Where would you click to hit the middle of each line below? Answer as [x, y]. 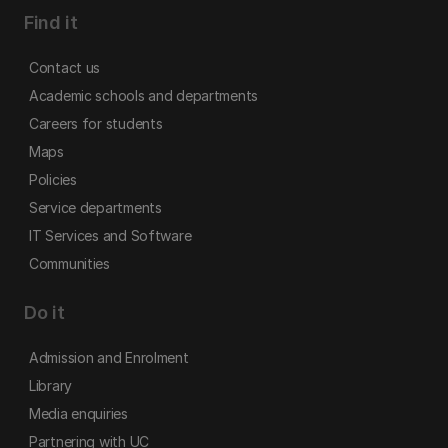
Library [51, 385]
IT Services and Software [110, 235]
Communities [69, 263]
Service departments [95, 207]
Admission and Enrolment [109, 357]
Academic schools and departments [144, 95]
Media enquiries [78, 413]
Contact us [65, 67]
